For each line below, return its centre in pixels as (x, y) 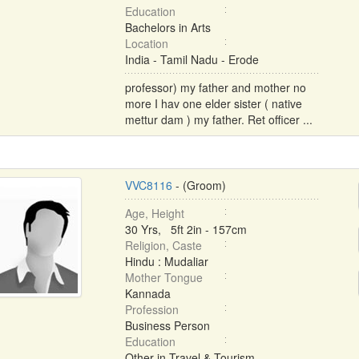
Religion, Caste (163, 245)
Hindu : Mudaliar (166, 261)
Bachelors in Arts (167, 27)
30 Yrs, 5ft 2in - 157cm (186, 229)
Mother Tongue (163, 277)
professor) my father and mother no (215, 87)
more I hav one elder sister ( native (213, 103)
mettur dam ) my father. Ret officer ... (218, 119)
